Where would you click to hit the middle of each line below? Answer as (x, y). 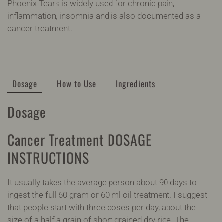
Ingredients (136, 83)
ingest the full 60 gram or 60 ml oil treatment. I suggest (107, 194)
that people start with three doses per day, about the (102, 207)
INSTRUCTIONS (48, 157)
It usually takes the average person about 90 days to (102, 182)
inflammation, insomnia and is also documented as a (104, 16)
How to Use (77, 83)
